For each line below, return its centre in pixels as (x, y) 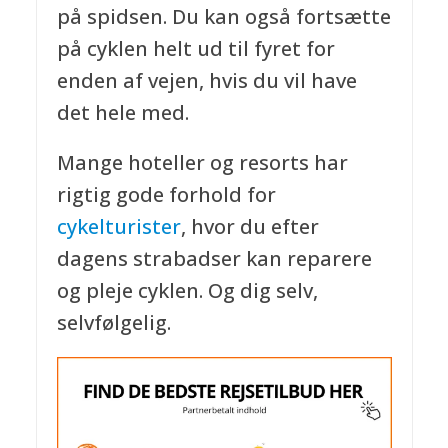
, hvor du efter (249, 226)
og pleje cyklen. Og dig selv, (187, 290)
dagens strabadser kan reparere (214, 258)
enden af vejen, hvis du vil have (206, 80)
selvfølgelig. (113, 322)
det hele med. (122, 112)
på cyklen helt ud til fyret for (195, 48)
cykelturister (118, 226)
